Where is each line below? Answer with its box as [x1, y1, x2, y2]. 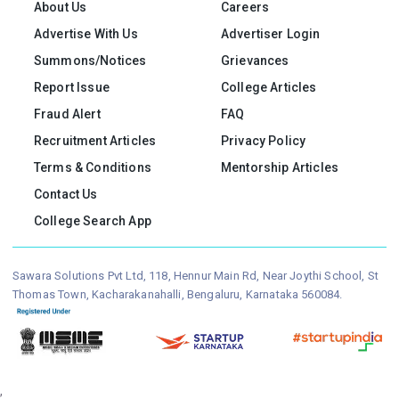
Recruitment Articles [34, 134, 157, 149]
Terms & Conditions [34, 160, 151, 175]
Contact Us [34, 187, 98, 202]
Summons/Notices [34, 53, 147, 69]
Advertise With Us [34, 27, 138, 42]
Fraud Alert [34, 107, 101, 122]
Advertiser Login [221, 27, 321, 42]
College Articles [221, 80, 317, 95]
